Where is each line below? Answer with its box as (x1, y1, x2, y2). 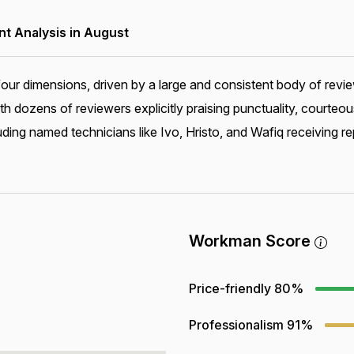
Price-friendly (189, 281, 271, 296)
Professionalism (189, 317, 284, 333)
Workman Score (189, 232, 314, 250)
